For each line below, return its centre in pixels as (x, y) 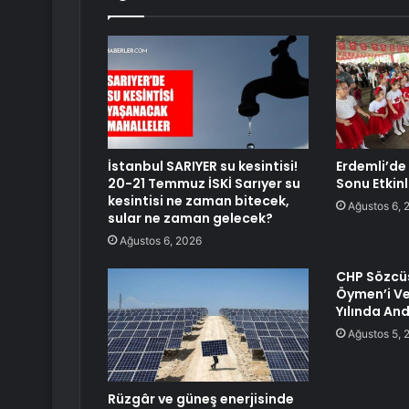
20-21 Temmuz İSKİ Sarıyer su (204, 184)
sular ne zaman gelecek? (190, 219)
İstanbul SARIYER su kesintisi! (203, 167)
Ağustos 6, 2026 (161, 241)
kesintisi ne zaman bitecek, (199, 201)
